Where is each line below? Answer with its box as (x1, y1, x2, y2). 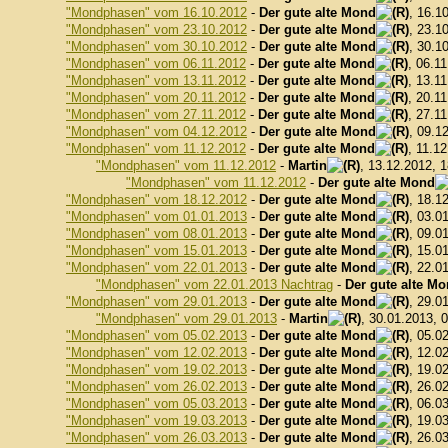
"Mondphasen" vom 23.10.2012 (66, 22, 247, 37)
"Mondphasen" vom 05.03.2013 (66, 396, 247, 411)
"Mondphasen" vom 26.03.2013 (66, 430, 247, 445)
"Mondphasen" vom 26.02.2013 (66, 379, 247, 394)
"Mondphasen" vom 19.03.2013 (66, 413, 247, 428)
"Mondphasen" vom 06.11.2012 (66, 56, 246, 71)
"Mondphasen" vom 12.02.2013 (66, 345, 247, 360)
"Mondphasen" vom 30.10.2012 (66, 39, 247, 54)
